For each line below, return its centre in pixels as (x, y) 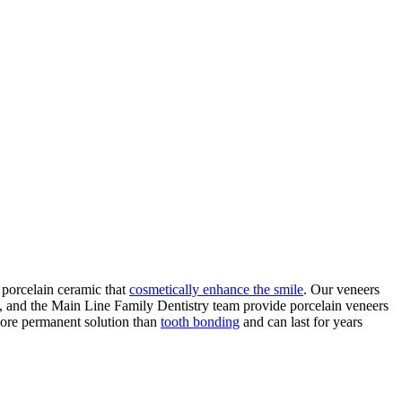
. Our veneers (341, 289)
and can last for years (301, 321)
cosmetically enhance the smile (216, 289)
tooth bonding (200, 321)
